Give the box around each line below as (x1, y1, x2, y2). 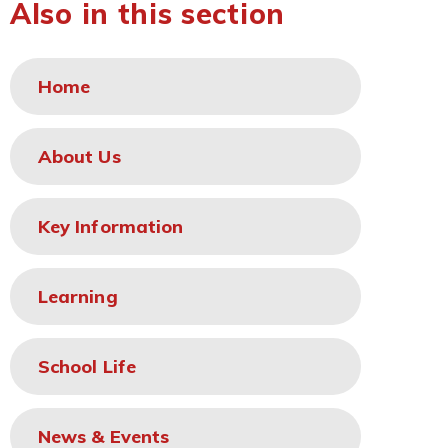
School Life (38, 355, 136, 378)
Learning (38, 285, 118, 308)
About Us (38, 145, 121, 168)
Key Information (38, 215, 184, 238)
